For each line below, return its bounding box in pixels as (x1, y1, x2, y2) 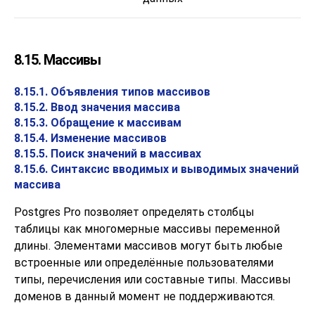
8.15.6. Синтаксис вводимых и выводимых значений (14, 162, 299, 176)
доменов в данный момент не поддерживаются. (14, 290, 275, 303)
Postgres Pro (14, 205, 81, 219)
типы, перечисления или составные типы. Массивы (14, 273, 291, 286)
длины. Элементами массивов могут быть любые (14, 239, 283, 252)
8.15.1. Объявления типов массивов (14, 85, 210, 98)
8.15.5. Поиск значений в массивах (14, 147, 201, 160)
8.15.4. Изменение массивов (14, 131, 167, 145)
